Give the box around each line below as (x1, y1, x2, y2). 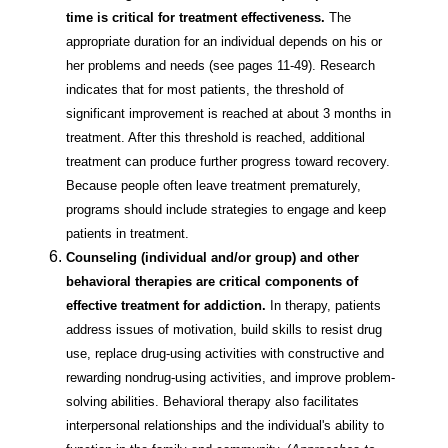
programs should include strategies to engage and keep (66, 202, 386, 218)
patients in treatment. (66, 226, 189, 242)
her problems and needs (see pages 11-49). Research (66, 58, 375, 74)
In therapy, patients (266, 298, 381, 314)
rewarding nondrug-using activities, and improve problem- (66, 370, 395, 386)
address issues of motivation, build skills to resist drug (66, 322, 382, 338)
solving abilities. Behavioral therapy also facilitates (66, 394, 359, 410)
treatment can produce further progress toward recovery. (66, 154, 390, 170)
